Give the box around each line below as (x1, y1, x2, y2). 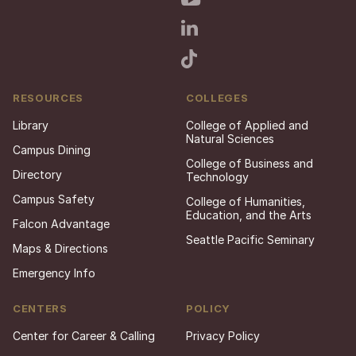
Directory (13, 168, 62, 182)
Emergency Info (13, 266, 95, 281)
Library (13, 118, 48, 133)
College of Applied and (186, 118, 308, 133)
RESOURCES (13, 91, 83, 105)
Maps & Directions (13, 242, 108, 256)
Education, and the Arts (186, 208, 311, 222)
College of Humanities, (186, 195, 305, 209)
